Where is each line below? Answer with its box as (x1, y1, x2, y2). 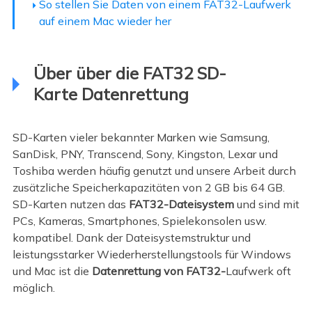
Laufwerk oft (225, 263, 291, 278)
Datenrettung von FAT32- (91, 263, 226, 278)
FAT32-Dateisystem (128, 196, 234, 211)
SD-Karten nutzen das (12, 196, 129, 211)
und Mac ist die (12, 263, 92, 278)
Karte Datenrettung (33, 83, 189, 104)
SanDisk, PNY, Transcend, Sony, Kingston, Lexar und (12, 146, 278, 161)
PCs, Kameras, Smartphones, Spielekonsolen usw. (12, 213, 267, 228)
